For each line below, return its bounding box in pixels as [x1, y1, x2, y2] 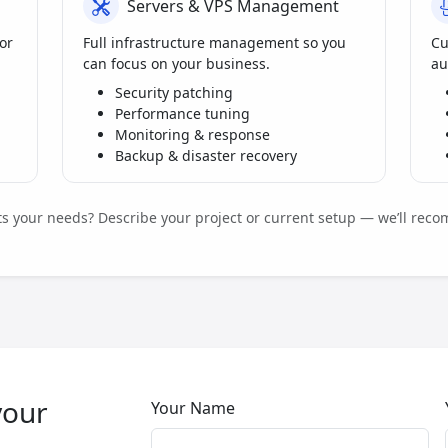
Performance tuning [115, 104, 250, 124]
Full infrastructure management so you [83, 33, 346, 53]
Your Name [150, 397, 235, 420]
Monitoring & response [115, 125, 270, 145]
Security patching [115, 83, 233, 103]
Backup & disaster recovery [115, 146, 297, 166]
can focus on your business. [83, 54, 270, 74]
